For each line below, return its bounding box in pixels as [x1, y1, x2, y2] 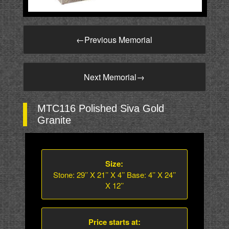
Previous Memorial [84, 33, 153, 45]
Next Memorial [84, 71, 137, 83]
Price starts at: [88, 216, 141, 228]
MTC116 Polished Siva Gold [37, 103, 164, 114]
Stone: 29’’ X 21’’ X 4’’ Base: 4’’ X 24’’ [53, 169, 176, 180]
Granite [37, 114, 71, 126]
